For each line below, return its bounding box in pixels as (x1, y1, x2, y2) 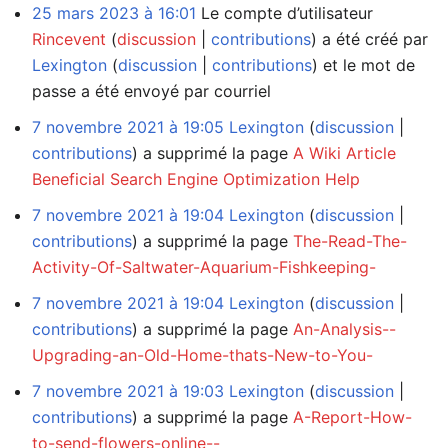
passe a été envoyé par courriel (32, 80, 271, 101)
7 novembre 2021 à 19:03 (32, 380, 224, 401)
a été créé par (317, 28, 428, 49)
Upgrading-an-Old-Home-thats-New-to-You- (32, 344, 373, 365)
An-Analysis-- (293, 318, 396, 339)
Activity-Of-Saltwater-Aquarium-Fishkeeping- (32, 256, 376, 277)
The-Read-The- (293, 230, 407, 251)
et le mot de (318, 54, 415, 75)
